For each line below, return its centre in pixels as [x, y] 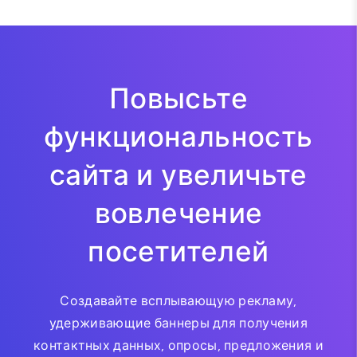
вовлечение [178, 213]
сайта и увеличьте [178, 175]
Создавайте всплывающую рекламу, [178, 300]
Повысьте [178, 98]
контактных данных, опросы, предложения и [178, 345]
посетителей [178, 251]
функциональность [178, 137]
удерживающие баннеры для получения [178, 323]
